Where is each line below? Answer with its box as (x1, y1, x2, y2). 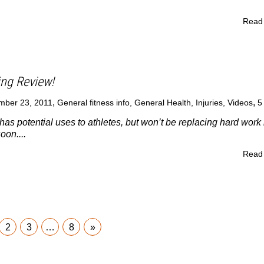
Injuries (195, 98, 223, 108)
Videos (227, 98, 253, 108)
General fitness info (57, 98, 130, 108)
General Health (134, 98, 191, 108)
